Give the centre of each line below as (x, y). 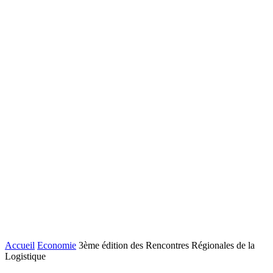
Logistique (25, 256)
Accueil (20, 245)
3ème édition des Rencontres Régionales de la (167, 245)
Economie (57, 245)
